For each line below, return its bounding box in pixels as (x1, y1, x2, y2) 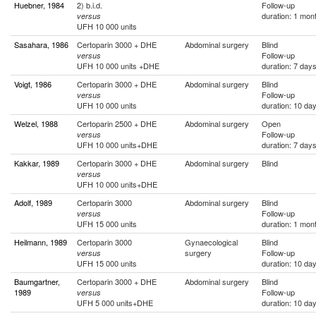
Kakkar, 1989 (14, 157, 59, 169)
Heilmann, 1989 (14, 236, 67, 248)
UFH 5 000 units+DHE (77, 297, 153, 308)
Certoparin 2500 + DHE (77, 118, 157, 129)
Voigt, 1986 (14, 78, 51, 90)
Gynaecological (185, 236, 238, 248)
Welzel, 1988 (14, 118, 58, 129)
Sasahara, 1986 (14, 39, 68, 50)
